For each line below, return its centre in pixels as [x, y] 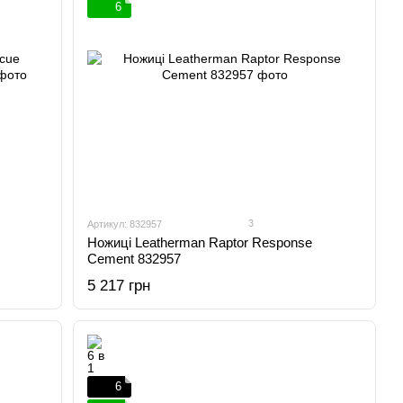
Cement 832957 [134, 259]
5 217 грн [119, 286]
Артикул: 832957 [125, 224]
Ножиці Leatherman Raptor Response [200, 242]
